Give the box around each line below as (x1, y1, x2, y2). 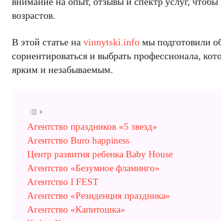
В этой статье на (12, 37, 83, 47)
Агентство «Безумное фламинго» (27, 163, 160, 173)
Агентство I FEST (27, 177, 99, 187)
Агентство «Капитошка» (27, 204, 125, 215)
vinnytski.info (83, 37, 140, 47)
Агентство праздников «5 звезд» (27, 121, 157, 132)
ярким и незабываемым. (12, 64, 113, 75)
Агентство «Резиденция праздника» (27, 190, 170, 201)
